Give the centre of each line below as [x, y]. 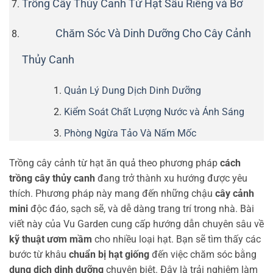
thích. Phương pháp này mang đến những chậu [112, 193]
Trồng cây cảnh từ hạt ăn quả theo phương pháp [115, 163]
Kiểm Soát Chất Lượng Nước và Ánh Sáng [154, 112]
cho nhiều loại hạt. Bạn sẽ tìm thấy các [176, 239]
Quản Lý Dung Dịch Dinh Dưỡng [132, 91]
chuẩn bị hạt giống [109, 254]
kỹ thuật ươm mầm [51, 239]
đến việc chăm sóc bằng [203, 254]
